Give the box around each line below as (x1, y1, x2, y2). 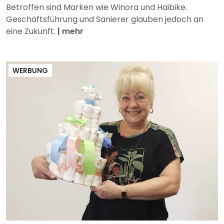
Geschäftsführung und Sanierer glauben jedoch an (6, 13, 203, 25)
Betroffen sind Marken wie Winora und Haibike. (6, 1, 187, 13)
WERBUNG (12, 65, 48, 75)
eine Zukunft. (6, 25, 57, 37)
